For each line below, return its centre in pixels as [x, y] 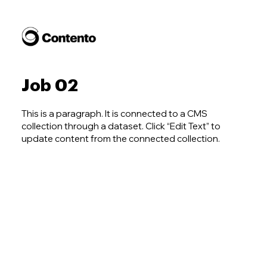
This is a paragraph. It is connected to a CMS [114, 113]
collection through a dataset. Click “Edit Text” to [121, 126]
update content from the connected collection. [120, 138]
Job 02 [49, 86]
